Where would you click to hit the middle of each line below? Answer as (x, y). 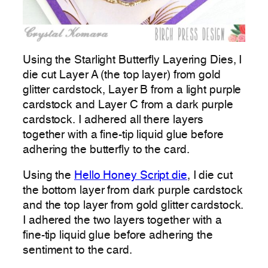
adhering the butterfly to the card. (106, 150)
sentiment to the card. (77, 251)
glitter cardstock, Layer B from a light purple (132, 90)
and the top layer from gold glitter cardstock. (133, 206)
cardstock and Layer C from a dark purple (128, 105)
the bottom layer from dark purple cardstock (133, 191)
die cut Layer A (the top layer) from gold (122, 75)
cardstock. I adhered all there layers (113, 120)
